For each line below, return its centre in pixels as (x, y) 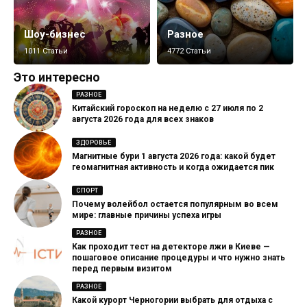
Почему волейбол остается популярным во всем (175, 205)
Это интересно (57, 77)
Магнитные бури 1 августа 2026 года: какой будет (174, 157)
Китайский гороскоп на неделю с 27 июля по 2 (168, 109)
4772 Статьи (189, 51)
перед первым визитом (122, 269)
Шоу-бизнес (55, 34)
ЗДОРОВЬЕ (94, 142)
